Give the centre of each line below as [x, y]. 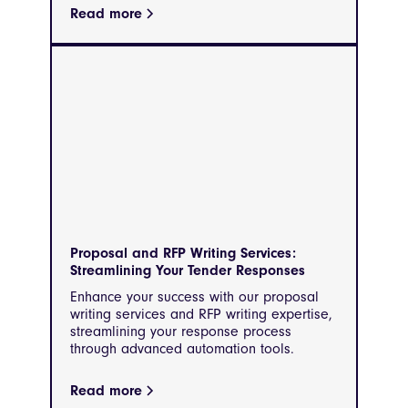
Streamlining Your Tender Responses [188, 270]
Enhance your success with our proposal [194, 296]
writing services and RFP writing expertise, [201, 314]
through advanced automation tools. [182, 348]
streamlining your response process [181, 331]
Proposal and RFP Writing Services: [183, 253]
